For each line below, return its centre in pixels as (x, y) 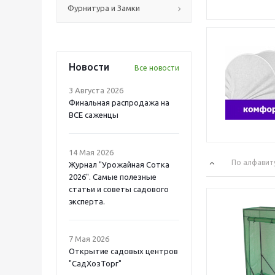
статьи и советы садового (119, 189)
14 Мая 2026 (91, 152)
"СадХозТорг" (95, 263)
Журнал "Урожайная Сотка (119, 165)
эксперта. (87, 201)
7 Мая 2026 (89, 239)
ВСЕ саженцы (94, 115)
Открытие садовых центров (123, 251)
